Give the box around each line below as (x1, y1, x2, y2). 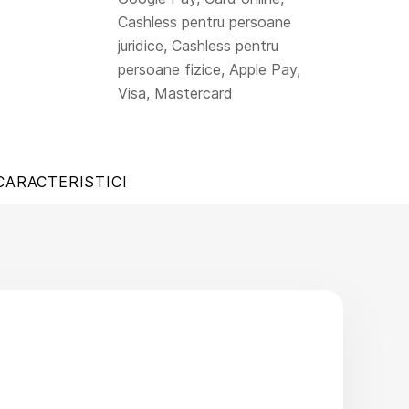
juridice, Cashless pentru (118, 37, 278, 55)
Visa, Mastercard (118, 84, 233, 102)
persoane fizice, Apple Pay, (118, 60, 300, 79)
